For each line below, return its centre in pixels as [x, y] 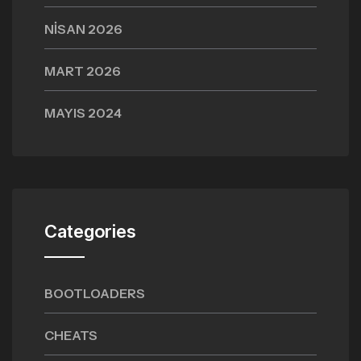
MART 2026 [83, 71]
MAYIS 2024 [83, 113]
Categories [90, 231]
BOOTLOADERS [95, 293]
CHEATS [71, 335]
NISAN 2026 [83, 29]
